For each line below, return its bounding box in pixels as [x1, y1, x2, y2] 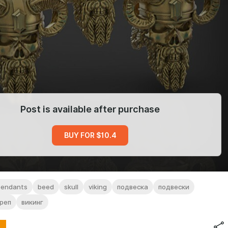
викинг [21, 198, 43, 206]
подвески [158, 183, 189, 191]
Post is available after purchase [20, 104, 160, 115]
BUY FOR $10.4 [64, 131, 117, 139]
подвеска [117, 183, 148, 191]
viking [89, 183, 107, 191]
